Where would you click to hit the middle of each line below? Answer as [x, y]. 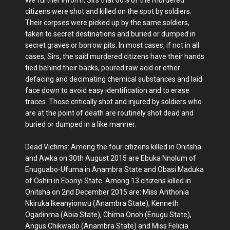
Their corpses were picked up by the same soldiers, [107, 22]
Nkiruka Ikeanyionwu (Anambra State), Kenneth [102, 203]
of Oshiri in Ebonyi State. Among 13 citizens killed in [108, 180]
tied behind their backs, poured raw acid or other [103, 68]
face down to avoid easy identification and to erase [107, 90]
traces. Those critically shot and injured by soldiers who [113, 101]
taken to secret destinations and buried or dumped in [110, 34]
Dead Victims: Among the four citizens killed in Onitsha [113, 147]
